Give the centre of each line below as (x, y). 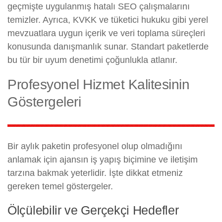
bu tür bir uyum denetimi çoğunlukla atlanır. (92, 60)
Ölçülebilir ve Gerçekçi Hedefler (93, 210)
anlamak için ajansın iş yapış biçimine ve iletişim (103, 160)
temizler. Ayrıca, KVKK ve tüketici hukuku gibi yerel (108, 20)
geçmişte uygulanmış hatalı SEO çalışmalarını (99, 7)
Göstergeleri (44, 102)
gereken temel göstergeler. (60, 187)
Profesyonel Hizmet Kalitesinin (98, 85)
